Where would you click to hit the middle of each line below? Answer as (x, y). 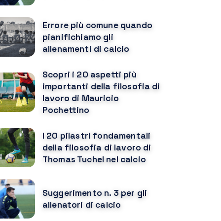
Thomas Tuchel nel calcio (94, 159)
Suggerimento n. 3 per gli (95, 193)
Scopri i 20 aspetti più (90, 74)
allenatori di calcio (82, 205)
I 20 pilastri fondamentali (97, 136)
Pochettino (66, 110)
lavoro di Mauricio (81, 98)
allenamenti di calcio (86, 49)
